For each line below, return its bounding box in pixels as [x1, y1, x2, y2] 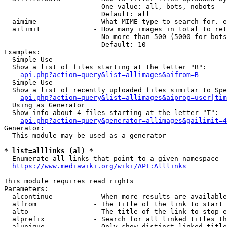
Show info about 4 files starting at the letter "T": [4, 109, 219, 117]
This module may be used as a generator [4, 132, 166, 139]
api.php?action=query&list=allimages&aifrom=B [20, 71, 199, 79]
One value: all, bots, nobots [4, 3, 215, 10]
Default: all [4, 10, 150, 18]
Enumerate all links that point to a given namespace [4, 155, 219, 162]
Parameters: [4, 185, 49, 193]
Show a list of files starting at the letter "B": [4, 63, 207, 71]
